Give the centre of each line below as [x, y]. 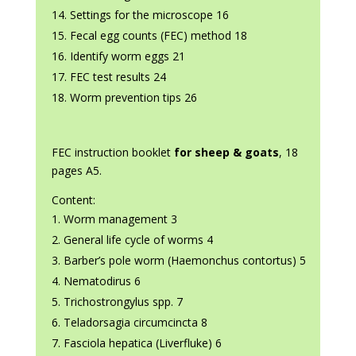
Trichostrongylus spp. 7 [123, 302]
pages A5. [76, 171]
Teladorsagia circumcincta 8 [135, 323]
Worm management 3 [120, 219]
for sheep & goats [226, 153]
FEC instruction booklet [111, 153]
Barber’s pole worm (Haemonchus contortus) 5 [184, 261]
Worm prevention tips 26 [133, 98]
